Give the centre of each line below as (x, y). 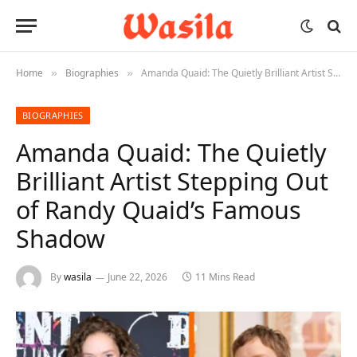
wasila (78, 277)
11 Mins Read (225, 277)
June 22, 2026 (137, 277)
